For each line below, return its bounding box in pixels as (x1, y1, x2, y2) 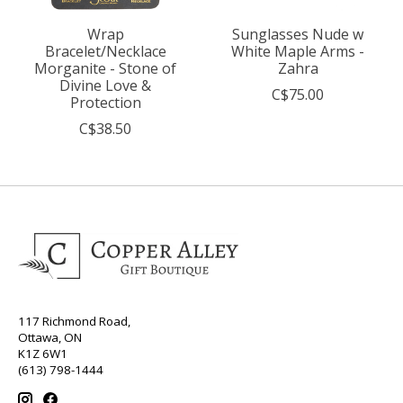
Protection (69, 92, 141, 112)
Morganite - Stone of (34, 58, 176, 78)
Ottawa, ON (18, 328, 82, 345)
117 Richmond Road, (18, 312, 130, 329)
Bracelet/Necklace (44, 40, 166, 61)
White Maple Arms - (231, 40, 364, 61)
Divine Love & (59, 75, 151, 95)
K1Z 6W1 (18, 345, 67, 362)
